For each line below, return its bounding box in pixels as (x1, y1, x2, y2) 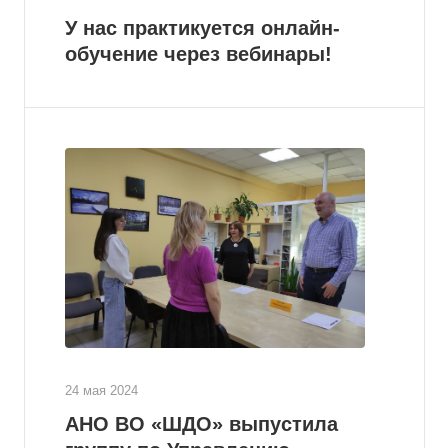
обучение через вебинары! (65, 43, 332, 65)
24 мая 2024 (65, 383, 138, 398)
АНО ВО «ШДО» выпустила (65, 413, 338, 435)
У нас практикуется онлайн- (65, 17, 340, 39)
